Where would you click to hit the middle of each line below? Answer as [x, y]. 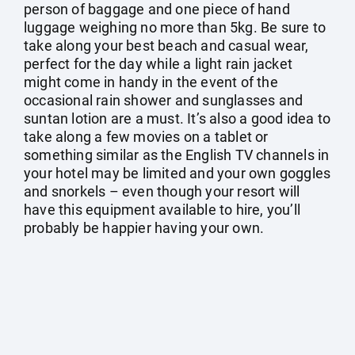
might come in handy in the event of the [151, 82]
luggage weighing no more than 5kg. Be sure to [175, 27]
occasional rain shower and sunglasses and [164, 100]
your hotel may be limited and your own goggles [177, 173]
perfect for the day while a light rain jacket [158, 64]
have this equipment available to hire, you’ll [162, 210]
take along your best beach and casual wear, [166, 46]
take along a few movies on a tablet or [146, 137]
